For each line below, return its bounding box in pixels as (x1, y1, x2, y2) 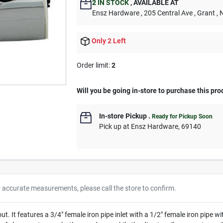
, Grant (194, 9, 216, 17)
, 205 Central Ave (141, 9, 193, 17)
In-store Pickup (99, 112, 147, 120)
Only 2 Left (92, 37, 126, 45)
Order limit (77, 61, 109, 70)
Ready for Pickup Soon (152, 113, 213, 120)
